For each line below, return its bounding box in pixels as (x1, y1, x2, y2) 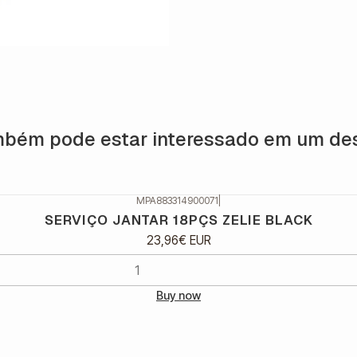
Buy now (156, 288, 201, 302)
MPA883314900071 (136, 194, 218, 206)
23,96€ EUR (146, 232, 211, 248)
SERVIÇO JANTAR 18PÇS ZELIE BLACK (44, 210, 313, 229)
